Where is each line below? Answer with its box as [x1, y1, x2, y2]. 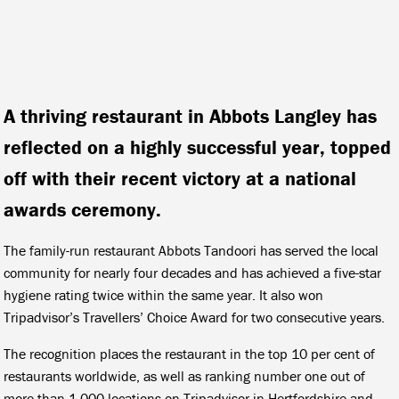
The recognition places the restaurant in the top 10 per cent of [4, 344, 376, 362]
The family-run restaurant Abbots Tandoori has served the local [4, 240, 379, 259]
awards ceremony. [4, 197, 162, 222]
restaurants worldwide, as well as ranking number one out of [4, 366, 366, 385]
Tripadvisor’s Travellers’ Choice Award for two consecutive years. [4, 307, 386, 326]
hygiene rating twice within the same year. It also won [4, 285, 324, 304]
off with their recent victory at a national [4, 166, 357, 191]
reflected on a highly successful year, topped [4, 134, 392, 159]
